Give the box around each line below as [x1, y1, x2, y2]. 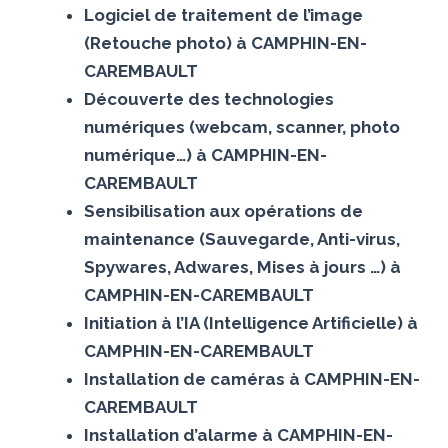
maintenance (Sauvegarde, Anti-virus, [83, 228, 400, 249]
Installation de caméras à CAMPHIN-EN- [83, 368, 420, 389]
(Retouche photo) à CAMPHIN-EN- [83, 32, 367, 53]
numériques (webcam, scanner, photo [83, 116, 400, 137]
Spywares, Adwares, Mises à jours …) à [83, 256, 401, 277]
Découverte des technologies [83, 88, 334, 109]
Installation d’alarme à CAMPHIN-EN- [83, 424, 393, 445]
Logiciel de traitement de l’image [83, 4, 363, 25]
